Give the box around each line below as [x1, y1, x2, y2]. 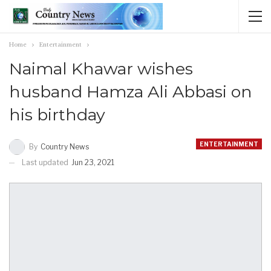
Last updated [22, 157, 70, 167]
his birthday [9, 105, 105, 125]
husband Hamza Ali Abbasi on [9, 82, 252, 102]
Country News [41, 142, 89, 151]
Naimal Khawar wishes [9, 59, 193, 79]
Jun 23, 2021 [71, 157, 114, 167]
